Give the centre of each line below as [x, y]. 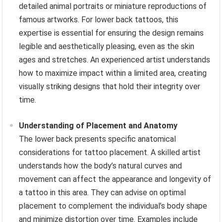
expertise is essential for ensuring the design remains [111, 33]
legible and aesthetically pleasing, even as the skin [107, 47]
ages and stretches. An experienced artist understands [115, 60]
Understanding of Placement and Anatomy [98, 126]
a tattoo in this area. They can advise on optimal [103, 193]
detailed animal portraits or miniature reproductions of [113, 6]
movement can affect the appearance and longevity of [115, 179]
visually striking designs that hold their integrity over [110, 87]
